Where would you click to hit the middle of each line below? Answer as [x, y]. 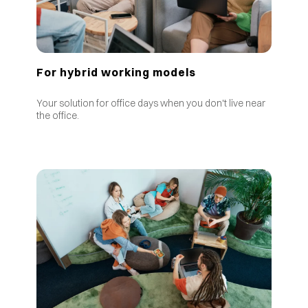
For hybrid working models [116, 73]
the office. [57, 116]
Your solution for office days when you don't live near [151, 103]
